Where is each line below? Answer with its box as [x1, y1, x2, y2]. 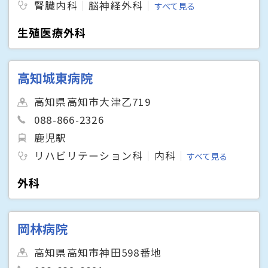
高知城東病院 [17, 69, 93, 87]
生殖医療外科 [17, 24, 87, 40]
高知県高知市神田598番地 [34, 245, 162, 260]
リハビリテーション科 [34, 148, 144, 163]
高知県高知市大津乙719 [34, 95, 151, 109]
